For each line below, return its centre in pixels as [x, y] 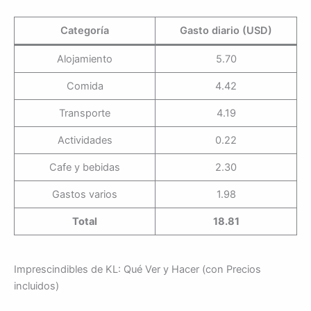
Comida [85, 86]
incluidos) [36, 286]
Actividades [85, 141]
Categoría [85, 31]
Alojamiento [85, 59]
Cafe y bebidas [85, 168]
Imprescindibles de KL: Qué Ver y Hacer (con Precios [137, 269]
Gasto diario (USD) [226, 31]
